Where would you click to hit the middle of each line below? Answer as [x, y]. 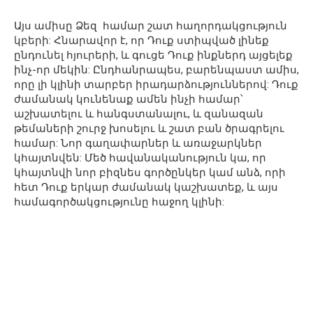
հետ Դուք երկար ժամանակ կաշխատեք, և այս [146, 187]
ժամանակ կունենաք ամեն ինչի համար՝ [129, 99]
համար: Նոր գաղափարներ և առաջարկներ [138, 143]
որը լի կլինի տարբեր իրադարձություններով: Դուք [156, 84]
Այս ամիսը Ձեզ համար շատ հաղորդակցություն [151, 26]
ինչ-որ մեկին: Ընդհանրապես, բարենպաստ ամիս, [156, 70]
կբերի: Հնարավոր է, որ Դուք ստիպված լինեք [141, 40]
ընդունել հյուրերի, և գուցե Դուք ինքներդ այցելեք [153, 55]
